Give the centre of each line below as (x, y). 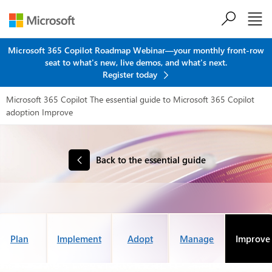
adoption (23, 112)
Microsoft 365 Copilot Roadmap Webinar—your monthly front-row (136, 50)
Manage (197, 239)
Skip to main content (136, 25)
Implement (79, 239)
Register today (131, 74)
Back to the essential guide (151, 160)
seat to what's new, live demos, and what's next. (136, 62)
